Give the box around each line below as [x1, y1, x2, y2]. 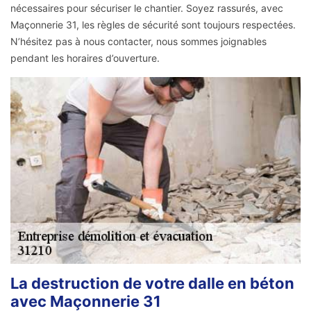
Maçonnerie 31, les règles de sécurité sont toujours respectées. [10, 18, 296, 31]
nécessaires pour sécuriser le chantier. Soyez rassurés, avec [10, 1, 283, 14]
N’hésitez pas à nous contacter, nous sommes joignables [10, 35, 267, 47]
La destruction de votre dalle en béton [10, 274, 294, 292]
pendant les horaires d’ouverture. [10, 51, 160, 64]
